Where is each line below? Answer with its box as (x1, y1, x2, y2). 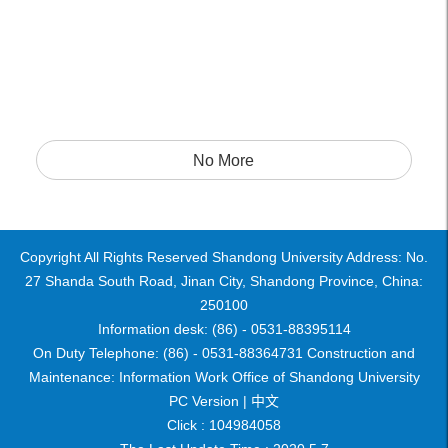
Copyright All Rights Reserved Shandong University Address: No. (20, 249, 428, 265)
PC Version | (169, 393, 247, 409)
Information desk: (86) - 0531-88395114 (97, 321, 351, 337)
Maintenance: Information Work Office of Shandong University (28, 369, 420, 385)
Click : (167, 417, 209, 433)
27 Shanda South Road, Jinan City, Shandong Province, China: (25, 273, 423, 289)
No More (193, 152, 255, 169)
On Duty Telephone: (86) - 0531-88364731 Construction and (33, 345, 415, 361)
